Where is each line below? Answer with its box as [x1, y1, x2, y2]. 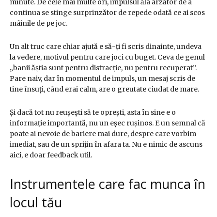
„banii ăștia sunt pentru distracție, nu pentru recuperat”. [10, 63, 197, 73]
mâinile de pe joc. [10, 19, 67, 28]
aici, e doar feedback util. [10, 151, 92, 160]
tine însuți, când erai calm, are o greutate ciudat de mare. [10, 85, 199, 94]
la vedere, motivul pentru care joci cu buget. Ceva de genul [10, 53, 205, 62]
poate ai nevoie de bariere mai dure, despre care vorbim [10, 129, 196, 139]
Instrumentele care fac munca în [10, 175, 205, 193]
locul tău [10, 193, 62, 212]
